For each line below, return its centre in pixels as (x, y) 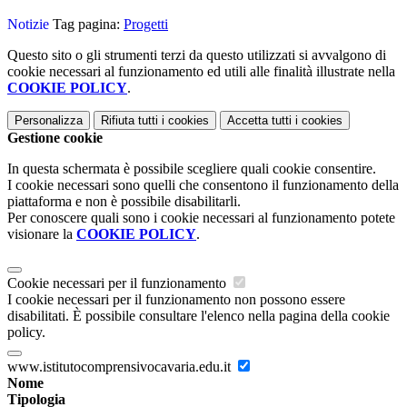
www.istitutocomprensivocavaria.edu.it (121, 367)
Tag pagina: (86, 25)
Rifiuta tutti (129, 121)
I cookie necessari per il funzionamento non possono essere (176, 300)
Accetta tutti (259, 121)
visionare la (42, 234)
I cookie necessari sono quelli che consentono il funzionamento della (203, 185)
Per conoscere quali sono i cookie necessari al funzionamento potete (201, 218)
